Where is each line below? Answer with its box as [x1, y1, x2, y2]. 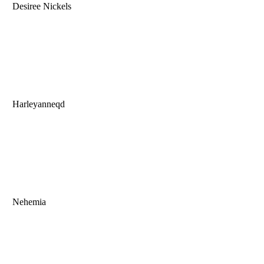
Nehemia [10, 197, 46, 207]
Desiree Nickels [10, 1, 71, 12]
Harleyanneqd [10, 99, 65, 110]
